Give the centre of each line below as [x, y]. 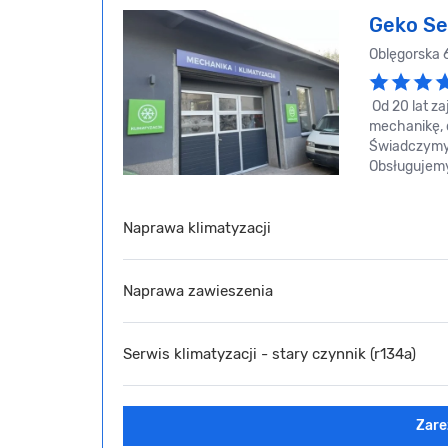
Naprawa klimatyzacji [197, 227]
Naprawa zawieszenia [198, 290]
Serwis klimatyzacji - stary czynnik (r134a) [269, 353]
